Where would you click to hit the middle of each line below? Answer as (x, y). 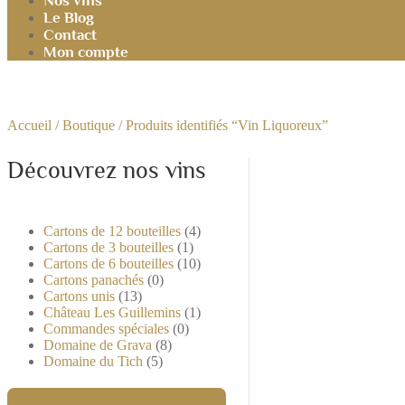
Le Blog (69, 18)
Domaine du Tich (93, 361)
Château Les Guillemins (112, 312)
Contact (70, 35)
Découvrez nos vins (107, 170)
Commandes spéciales (106, 329)
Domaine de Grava (98, 345)
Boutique (89, 125)
